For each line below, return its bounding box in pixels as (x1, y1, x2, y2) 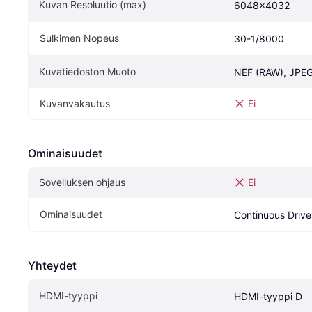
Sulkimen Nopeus (40, 32, 119, 45)
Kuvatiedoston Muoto (39, 65, 136, 78)
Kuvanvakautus (40, 97, 110, 110)
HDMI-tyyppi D (234, 290, 302, 303)
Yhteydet (28, 258, 77, 273)
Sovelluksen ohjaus (39, 176, 125, 189)
